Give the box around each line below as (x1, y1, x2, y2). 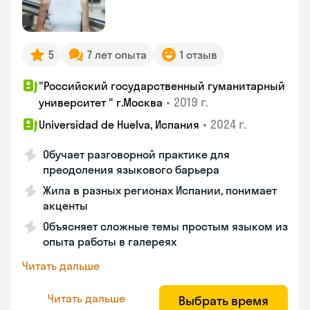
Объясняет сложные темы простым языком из (43, 219, 288, 233)
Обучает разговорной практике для (43, 147, 230, 161)
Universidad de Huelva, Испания (39, 118, 199, 131)
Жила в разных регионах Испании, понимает (43, 183, 277, 197)
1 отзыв (180, 48, 217, 62)
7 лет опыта (87, 48, 147, 62)
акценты (43, 199, 88, 212)
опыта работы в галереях (43, 235, 176, 248)
